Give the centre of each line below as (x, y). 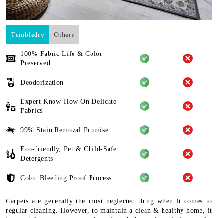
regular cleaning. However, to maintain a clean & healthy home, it (109, 211)
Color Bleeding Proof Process (66, 178)
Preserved (36, 63)
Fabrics (32, 111)
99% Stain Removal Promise (64, 130)
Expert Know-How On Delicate (69, 102)
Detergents (37, 159)
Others (64, 35)
